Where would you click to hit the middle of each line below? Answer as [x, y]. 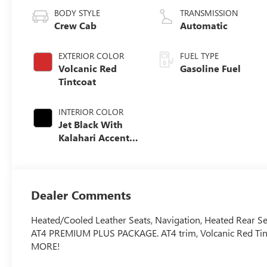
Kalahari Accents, [97, 137]
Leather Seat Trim [98, 163]
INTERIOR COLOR [91, 111]
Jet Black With [91, 124]
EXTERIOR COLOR [91, 55]
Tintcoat [77, 81]
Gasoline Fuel [211, 68]
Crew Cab [76, 25]
